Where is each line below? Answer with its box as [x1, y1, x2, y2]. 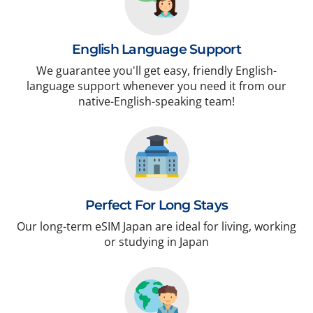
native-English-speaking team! [78, 94, 235, 110]
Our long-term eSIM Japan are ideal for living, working [17, 219, 296, 235]
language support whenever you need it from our [27, 78, 286, 94]
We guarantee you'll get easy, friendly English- [36, 63, 277, 79]
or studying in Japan [104, 234, 209, 250]
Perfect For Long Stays [85, 197, 228, 214]
